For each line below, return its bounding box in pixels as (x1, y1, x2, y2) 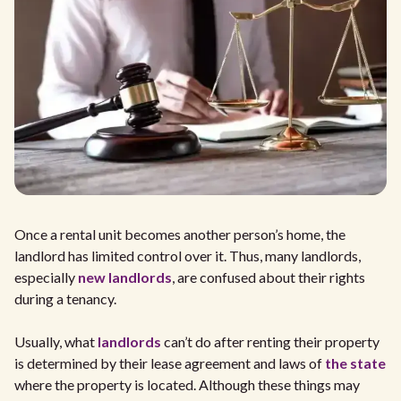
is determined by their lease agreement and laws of (14, 354, 325, 371)
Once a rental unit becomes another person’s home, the (14, 226, 346, 243)
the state (325, 354, 386, 371)
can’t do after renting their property (161, 333, 380, 350)
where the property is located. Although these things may (14, 376, 360, 393)
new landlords (78, 269, 172, 286)
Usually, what (14, 333, 98, 350)
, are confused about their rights (172, 269, 365, 286)
